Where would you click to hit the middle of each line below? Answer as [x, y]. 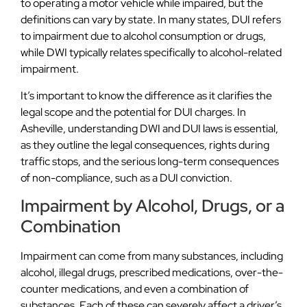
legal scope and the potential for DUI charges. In [133, 112]
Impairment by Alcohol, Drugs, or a [152, 206]
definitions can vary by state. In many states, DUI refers [151, 20]
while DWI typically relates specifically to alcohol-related [151, 53]
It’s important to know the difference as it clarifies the [146, 95]
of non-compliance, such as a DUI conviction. [126, 177]
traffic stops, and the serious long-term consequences [150, 161]
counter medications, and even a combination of [135, 289]
